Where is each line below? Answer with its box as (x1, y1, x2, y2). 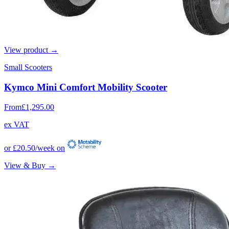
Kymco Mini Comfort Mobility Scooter (4, 82, 167, 93)
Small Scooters (4, 63, 52, 72)
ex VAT (4, 120, 29, 129)
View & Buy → (4, 161, 56, 170)
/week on (35, 143, 65, 152)
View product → (4, 45, 58, 55)
